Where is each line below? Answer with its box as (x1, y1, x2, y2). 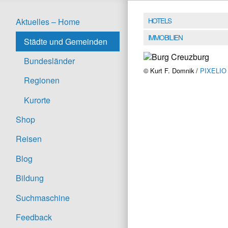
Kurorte (24, 94, 50, 106)
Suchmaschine (16, 191, 70, 204)
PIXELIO (200, 66, 226, 75)
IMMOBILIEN (148, 32, 183, 43)
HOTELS (148, 15, 172, 25)
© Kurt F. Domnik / (144, 66, 200, 75)
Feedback (16, 211, 52, 223)
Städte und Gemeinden (24, 35, 107, 47)
